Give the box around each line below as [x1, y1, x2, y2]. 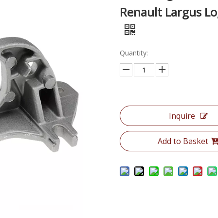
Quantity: [120, 48, 148, 57]
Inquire [169, 110, 196, 121]
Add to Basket [158, 136, 209, 146]
